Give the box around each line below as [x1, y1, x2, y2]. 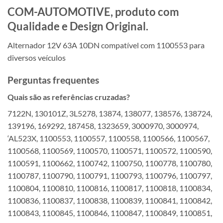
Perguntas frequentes [7, 74, 99, 86]
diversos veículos [7, 52, 66, 62]
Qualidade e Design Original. [7, 19, 148, 33]
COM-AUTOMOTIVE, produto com [7, 4, 179, 18]
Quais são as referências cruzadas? [7, 92, 130, 102]
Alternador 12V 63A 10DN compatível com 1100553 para [7, 40, 205, 50]
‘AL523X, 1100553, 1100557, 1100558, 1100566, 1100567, [7, 133, 210, 143]
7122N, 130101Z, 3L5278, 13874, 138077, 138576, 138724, [7, 109, 212, 118]
